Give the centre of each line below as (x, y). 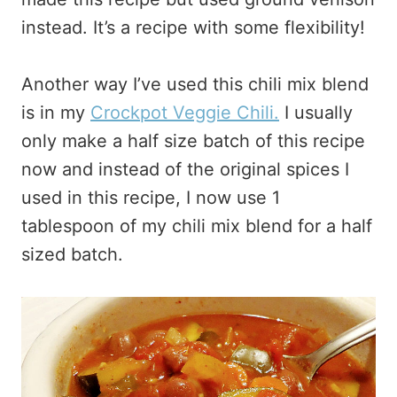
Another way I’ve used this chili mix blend (195, 84)
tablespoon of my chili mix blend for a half (197, 226)
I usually (316, 113)
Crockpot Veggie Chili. (185, 113)
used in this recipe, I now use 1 (151, 198)
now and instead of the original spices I (185, 169)
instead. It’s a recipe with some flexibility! (193, 27)
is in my (56, 113)
